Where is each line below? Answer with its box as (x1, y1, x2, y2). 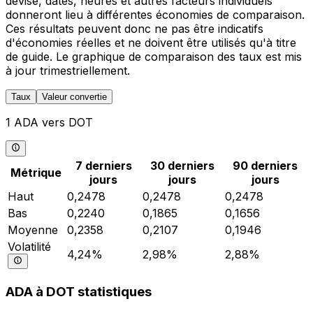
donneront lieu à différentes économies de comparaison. (6, 8, 305, 22)
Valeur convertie (42, 92, 107, 103)
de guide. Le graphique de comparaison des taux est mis (6, 50, 302, 64)
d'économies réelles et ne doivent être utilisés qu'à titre (6, 36, 296, 50)
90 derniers (233, 158, 298, 173)
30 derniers (150, 158, 214, 173)
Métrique (10, 165, 61, 180)
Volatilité (8, 239, 51, 254)
